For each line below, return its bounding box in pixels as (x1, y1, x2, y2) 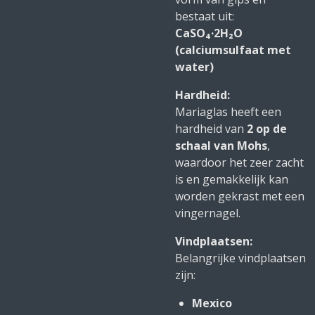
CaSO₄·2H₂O (175, 25, 243, 41)
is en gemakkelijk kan (175, 172, 288, 187)
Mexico (192, 295, 232, 311)
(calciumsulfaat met (175, 42, 291, 58)
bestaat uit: (175, 8, 234, 24)
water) (175, 59, 214, 75)
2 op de (247, 121, 287, 136)
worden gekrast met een (175, 188, 304, 204)
